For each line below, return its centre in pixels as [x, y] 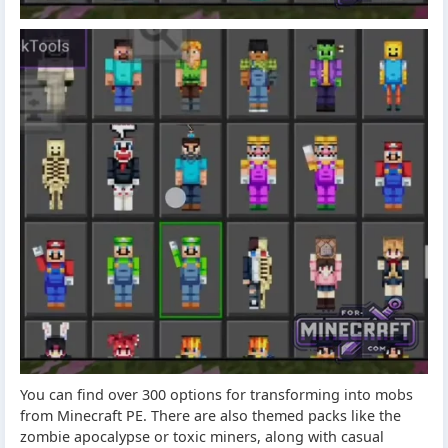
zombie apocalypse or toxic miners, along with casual [202, 436]
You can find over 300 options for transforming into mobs [216, 394]
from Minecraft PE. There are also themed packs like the [210, 415]
